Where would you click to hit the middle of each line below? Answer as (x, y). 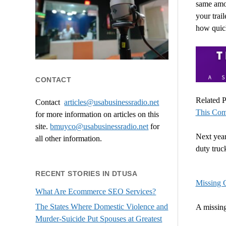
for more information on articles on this (97, 114)
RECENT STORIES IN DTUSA (87, 173)
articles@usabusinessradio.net (112, 102)
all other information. (69, 138)
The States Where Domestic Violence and (102, 207)
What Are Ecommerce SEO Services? (96, 192)
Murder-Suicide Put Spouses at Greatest (99, 219)
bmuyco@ (67, 126)
